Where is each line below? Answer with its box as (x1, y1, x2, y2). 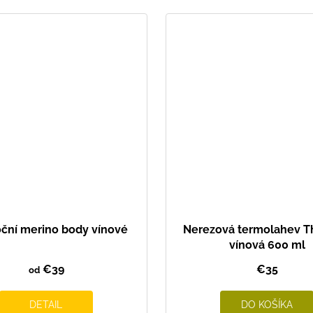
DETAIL (29, 298, 63, 310)
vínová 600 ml (228, 238, 305, 252)
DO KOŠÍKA (240, 298, 293, 310)
